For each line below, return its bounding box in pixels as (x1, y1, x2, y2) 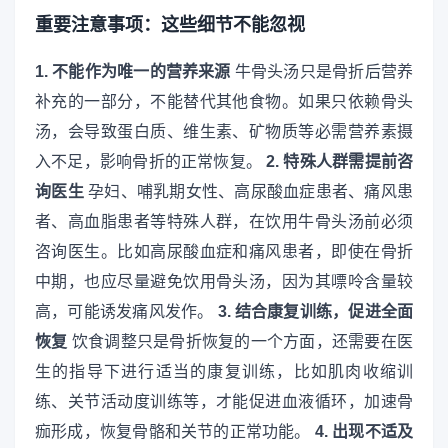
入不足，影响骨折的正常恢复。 (35, 152, 267, 170)
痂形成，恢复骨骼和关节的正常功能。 (35, 422, 315, 440)
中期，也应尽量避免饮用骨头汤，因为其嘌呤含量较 (35, 272, 413, 290)
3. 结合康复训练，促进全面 (217, 302, 414, 320)
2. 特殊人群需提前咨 (266, 152, 414, 170)
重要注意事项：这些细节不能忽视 (35, 15, 305, 36)
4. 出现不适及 (314, 422, 414, 440)
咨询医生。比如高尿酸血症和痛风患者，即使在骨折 (35, 242, 413, 260)
